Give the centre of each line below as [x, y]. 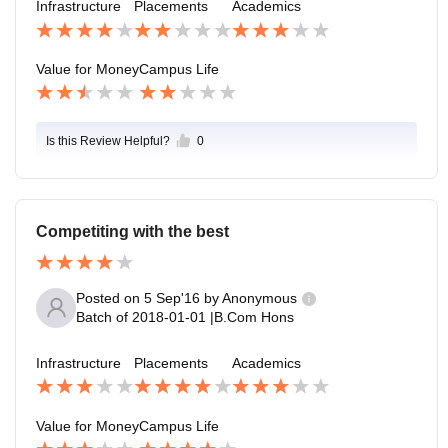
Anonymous [259, 298]
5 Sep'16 [172, 298]
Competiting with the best [132, 232]
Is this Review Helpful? [108, 141]
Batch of [102, 317]
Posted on [110, 298]
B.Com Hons [254, 317]
